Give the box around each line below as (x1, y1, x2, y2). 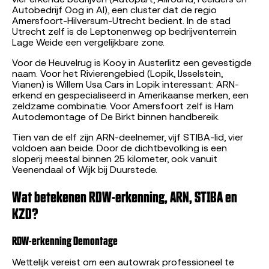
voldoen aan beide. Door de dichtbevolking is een (12, 144, 227, 154)
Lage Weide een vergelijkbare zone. (12, 38, 165, 48)
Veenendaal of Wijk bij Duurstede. (12, 165, 157, 175)
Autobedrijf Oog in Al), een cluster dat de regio (12, 5, 217, 16)
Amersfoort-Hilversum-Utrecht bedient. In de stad (12, 16, 231, 26)
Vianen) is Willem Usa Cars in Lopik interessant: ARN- (12, 80, 239, 90)
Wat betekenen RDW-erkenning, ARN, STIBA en (12, 187, 237, 205)
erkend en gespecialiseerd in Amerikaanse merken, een (12, 91, 249, 101)
